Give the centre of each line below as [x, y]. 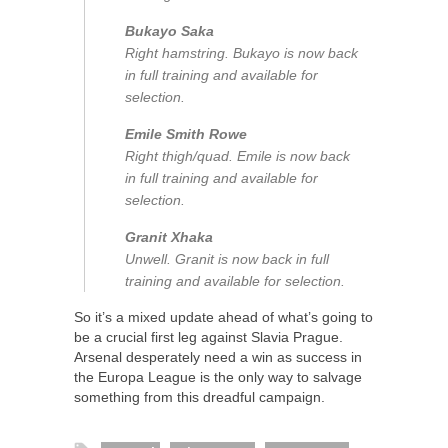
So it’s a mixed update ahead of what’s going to [223, 317]
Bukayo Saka [169, 31]
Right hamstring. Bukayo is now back [241, 53]
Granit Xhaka [169, 237]
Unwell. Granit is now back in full [227, 259]
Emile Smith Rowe [186, 134]
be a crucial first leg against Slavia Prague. [208, 337]
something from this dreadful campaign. [199, 397]
